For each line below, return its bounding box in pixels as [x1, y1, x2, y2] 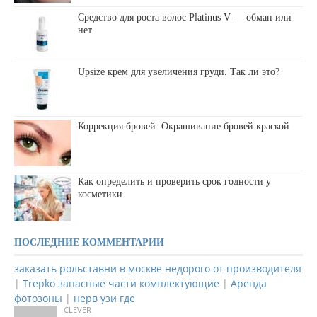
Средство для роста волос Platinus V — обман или [78, 11, 292, 23]
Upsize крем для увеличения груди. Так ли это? [78, 67, 279, 78]
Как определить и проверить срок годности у [78, 175, 271, 187]
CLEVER [64, 304, 91, 315]
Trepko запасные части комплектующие [23, 276, 219, 290]
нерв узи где [74, 291, 135, 305]
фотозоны [14, 291, 62, 305]
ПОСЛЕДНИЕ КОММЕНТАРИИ [14, 236, 164, 248]
